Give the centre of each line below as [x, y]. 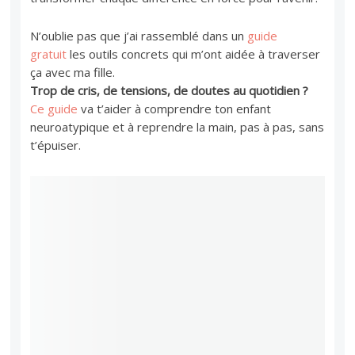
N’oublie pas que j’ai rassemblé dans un [139, 35]
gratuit [49, 53]
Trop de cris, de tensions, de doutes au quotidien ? [170, 90]
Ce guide [56, 108]
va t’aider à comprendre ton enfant [176, 108]
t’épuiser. [56, 145]
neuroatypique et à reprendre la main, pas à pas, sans [177, 126]
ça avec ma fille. [73, 72]
